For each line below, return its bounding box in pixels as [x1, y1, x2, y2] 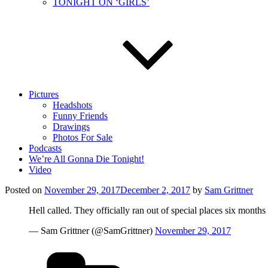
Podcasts [29, 143, 62, 153]
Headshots [53, 100, 92, 110]
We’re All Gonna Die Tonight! [29, 154, 144, 164]
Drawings [53, 121, 90, 132]
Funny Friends [53, 111, 108, 121]
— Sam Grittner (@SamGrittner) [29, 226, 155, 236]
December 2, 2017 [120, 185, 190, 195]
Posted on [5, 185, 42, 195]
